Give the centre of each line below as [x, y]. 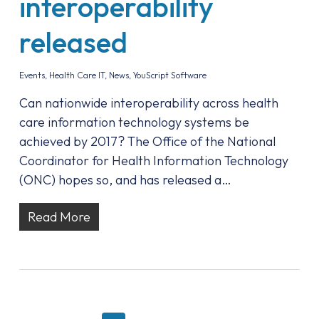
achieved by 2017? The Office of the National [147, 141]
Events [32, 75]
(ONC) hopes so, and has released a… [125, 180]
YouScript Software [169, 75]
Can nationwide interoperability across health [148, 103]
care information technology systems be [134, 122]
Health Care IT [77, 75]
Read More [59, 217]
